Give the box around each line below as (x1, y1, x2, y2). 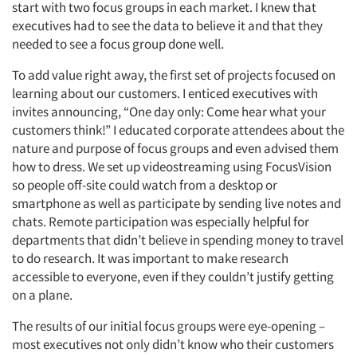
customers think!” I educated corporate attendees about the (12, 121, 344, 139)
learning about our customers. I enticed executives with (12, 84, 318, 102)
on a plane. (12, 286, 73, 304)
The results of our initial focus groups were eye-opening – (12, 317, 325, 335)
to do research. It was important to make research (12, 249, 288, 267)
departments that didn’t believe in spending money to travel (12, 231, 343, 249)
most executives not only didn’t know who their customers (12, 335, 334, 353)
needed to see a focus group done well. (12, 35, 224, 53)
